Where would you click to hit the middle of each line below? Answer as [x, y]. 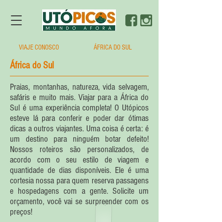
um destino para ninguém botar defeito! [79, 139]
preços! [23, 212]
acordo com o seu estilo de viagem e [79, 160]
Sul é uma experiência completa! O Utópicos [79, 108]
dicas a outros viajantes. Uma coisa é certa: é [79, 129]
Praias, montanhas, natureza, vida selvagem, [79, 87]
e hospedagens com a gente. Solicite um [79, 191]
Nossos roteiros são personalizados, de [79, 149]
